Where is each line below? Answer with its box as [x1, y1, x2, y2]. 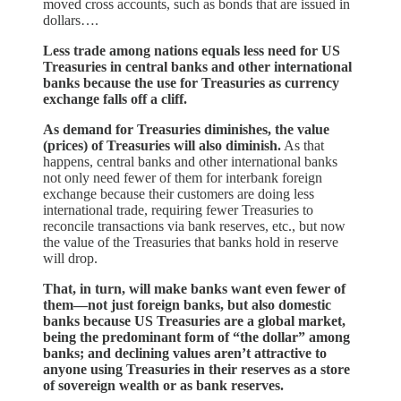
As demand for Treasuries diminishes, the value [43, 121, 329, 137]
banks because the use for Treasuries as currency [43, 74, 339, 90]
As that [281, 137, 324, 153]
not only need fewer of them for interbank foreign [43, 169, 322, 185]
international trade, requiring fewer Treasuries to [43, 201, 313, 218]
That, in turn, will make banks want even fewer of [43, 280, 346, 296]
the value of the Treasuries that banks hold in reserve [43, 234, 338, 250]
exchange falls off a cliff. [43, 90, 187, 107]
